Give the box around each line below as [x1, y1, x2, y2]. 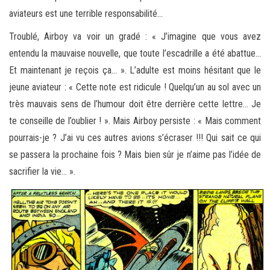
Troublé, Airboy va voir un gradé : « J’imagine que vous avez [9, 30, 261, 42]
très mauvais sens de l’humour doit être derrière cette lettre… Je [9, 98, 261, 110]
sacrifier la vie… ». [9, 165, 75, 177]
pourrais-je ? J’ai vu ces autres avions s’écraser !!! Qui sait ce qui [9, 131, 261, 143]
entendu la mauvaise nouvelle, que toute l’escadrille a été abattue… [9, 47, 261, 59]
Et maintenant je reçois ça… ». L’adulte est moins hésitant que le [9, 64, 261, 76]
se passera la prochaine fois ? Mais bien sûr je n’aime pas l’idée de [9, 148, 261, 160]
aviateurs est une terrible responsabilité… [9, 7, 163, 19]
